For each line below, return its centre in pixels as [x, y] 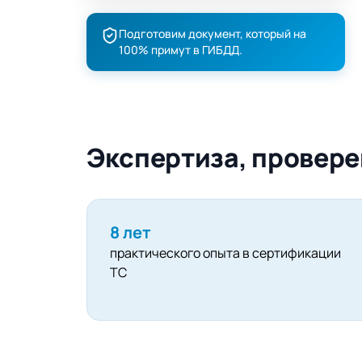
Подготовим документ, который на [213, 34]
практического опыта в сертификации [225, 253]
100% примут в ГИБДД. [181, 50]
